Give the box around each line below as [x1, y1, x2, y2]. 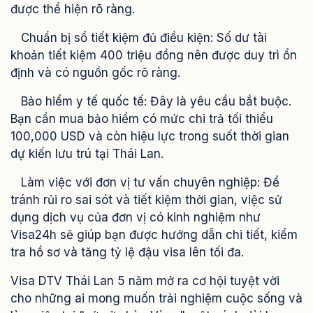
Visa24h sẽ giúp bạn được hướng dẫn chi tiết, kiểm [10, 228, 298, 242]
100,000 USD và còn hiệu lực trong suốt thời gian [10, 129, 289, 144]
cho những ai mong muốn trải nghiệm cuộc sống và [10, 291, 303, 306]
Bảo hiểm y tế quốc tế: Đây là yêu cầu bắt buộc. [10, 94, 291, 109]
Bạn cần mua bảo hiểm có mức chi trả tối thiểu [10, 112, 273, 126]
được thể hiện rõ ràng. [10, 2, 135, 17]
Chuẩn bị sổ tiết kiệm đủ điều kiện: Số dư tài [10, 31, 267, 45]
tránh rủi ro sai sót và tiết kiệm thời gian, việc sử [10, 193, 282, 208]
